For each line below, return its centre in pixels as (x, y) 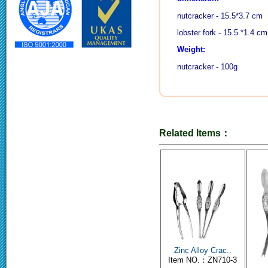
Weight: (191, 50)
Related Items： (194, 133)
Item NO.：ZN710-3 (202, 260)
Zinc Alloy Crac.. (202, 250)
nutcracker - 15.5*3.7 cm (220, 16)
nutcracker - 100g (207, 66)
